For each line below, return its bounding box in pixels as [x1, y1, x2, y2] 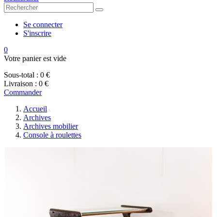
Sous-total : [4, 71, 38, 79]
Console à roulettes [23, 131, 81, 139]
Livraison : [4, 79, 37, 88]
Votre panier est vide [4, 54, 66, 62]
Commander [4, 88, 42, 96]
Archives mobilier [23, 122, 78, 130]
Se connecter [23, 20, 62, 29]
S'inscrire [23, 29, 51, 37]
